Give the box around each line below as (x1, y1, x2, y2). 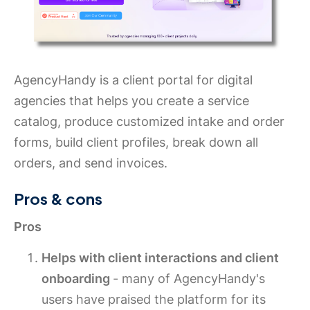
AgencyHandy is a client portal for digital (14, 72, 253, 87)
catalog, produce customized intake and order (14, 113, 284, 129)
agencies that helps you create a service (14, 93, 249, 108)
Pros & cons (14, 188, 102, 208)
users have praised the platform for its (42, 291, 266, 307)
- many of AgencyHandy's (113, 271, 265, 286)
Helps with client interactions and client (42, 250, 279, 265)
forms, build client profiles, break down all (14, 134, 258, 149)
